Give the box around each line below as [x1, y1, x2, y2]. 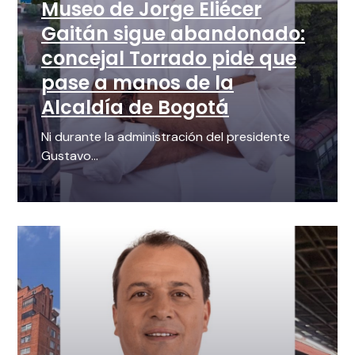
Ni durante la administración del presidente [41, 128, 290, 146]
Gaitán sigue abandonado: [41, 21, 305, 48]
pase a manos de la [41, 70, 234, 97]
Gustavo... [41, 147, 98, 165]
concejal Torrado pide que [41, 45, 296, 72]
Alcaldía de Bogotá [41, 94, 229, 121]
